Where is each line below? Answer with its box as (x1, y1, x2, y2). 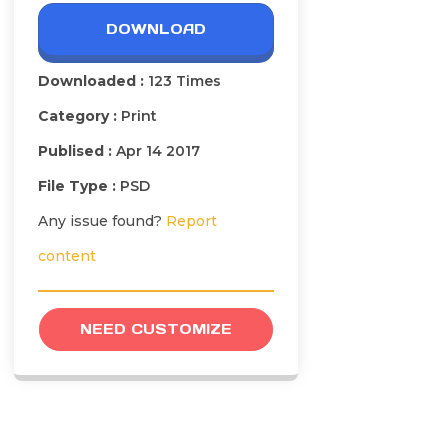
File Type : (38, 177, 120, 196)
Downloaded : (38, 72, 148, 91)
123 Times (148, 72, 221, 91)
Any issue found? (38, 212, 166, 231)
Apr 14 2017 (116, 142, 200, 161)
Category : (38, 107, 121, 126)
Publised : (38, 142, 116, 161)
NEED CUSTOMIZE (80, 320, 232, 339)
